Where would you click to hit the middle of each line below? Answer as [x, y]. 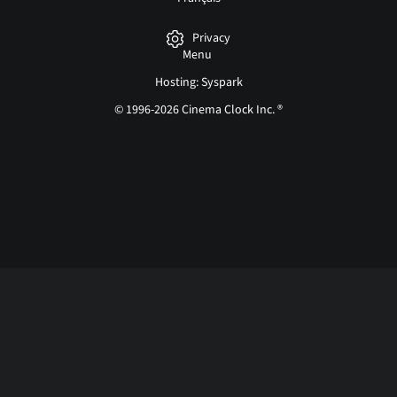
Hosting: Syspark [198, 82]
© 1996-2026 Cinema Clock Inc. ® [198, 110]
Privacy [211, 39]
